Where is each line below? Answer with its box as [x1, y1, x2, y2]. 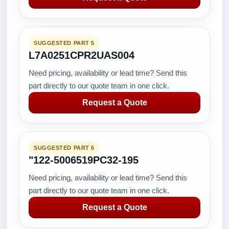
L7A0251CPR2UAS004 [29, 50, 134, 61]
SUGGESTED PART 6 [34, 145, 95, 151]
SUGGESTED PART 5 [34, 40, 95, 46]
